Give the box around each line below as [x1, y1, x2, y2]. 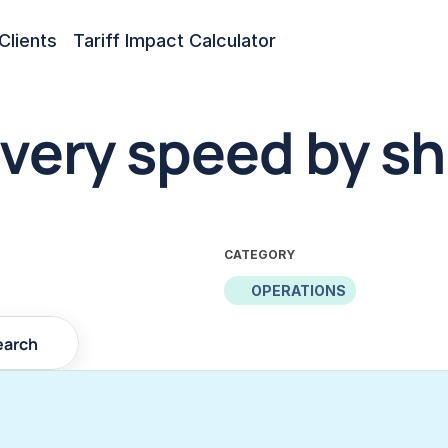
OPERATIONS [251, 281, 346, 299]
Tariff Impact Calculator [73, 29, 276, 51]
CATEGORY [224, 247, 295, 262]
